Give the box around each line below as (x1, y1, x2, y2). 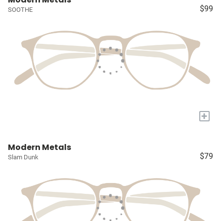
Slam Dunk (8, 153, 38, 161)
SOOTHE (8, 6, 33, 14)
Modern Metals (8, 141, 71, 153)
